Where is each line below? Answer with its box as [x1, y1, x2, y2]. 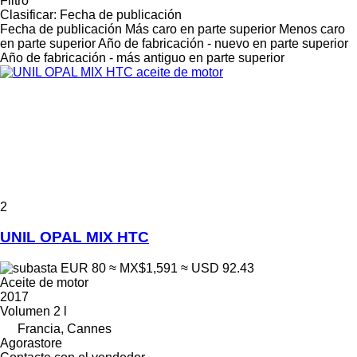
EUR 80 [57, 261, 109, 276]
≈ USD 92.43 [181, 261, 254, 276]
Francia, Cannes [18, 322, 112, 336]
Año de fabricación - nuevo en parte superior [98, 36, 348, 50]
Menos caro [279, 22, 345, 36]
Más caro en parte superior [125, 22, 276, 36]
